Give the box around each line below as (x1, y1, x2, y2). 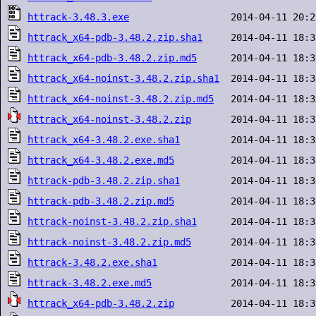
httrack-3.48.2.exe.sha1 (28, 257, 157, 268)
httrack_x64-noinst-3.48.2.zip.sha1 (28, 73, 219, 84)
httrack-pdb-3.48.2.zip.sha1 (28, 175, 180, 186)
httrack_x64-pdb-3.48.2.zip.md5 (28, 52, 197, 63)
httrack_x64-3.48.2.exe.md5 (28, 154, 174, 166)
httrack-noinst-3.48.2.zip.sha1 (28, 216, 197, 227)
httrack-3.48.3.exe (28, 11, 129, 23)
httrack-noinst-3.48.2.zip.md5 (28, 236, 191, 248)
